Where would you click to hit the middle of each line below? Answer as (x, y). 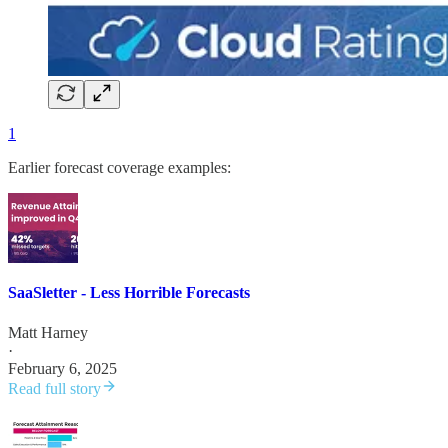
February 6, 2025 (62, 368)
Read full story (54, 388)
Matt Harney (48, 332)
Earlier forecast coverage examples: (119, 168)
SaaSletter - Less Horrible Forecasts (129, 293)
